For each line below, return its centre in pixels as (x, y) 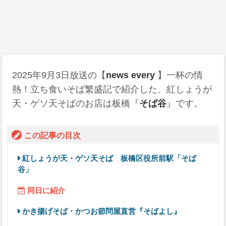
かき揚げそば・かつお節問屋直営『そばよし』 (101, 211)
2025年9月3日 (41, 75)
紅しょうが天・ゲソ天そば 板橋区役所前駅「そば (109, 158)
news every (132, 75)
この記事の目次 (52, 135)
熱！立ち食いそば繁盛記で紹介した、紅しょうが (112, 90)
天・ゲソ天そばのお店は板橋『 (76, 104)
